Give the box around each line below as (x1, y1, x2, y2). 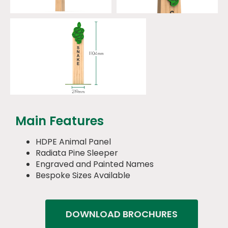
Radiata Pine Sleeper (36, 147, 118, 159)
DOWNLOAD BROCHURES (66, 207, 178, 220)
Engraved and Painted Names (36, 158, 154, 170)
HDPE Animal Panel (36, 135, 111, 148)
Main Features (15, 112, 104, 129)
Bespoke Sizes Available (36, 169, 130, 181)
